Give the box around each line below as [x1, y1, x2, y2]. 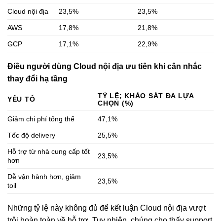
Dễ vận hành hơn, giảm [7, 173, 81, 181]
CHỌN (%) [98, 99, 134, 108]
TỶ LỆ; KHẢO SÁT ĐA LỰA [98, 92, 195, 100]
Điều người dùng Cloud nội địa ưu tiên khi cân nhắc [7, 62, 202, 71]
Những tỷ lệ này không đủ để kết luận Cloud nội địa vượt [7, 204, 206, 213]
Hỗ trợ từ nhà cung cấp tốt [7, 147, 90, 156]
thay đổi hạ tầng [7, 74, 68, 83]
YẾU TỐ [7, 95, 36, 104]
